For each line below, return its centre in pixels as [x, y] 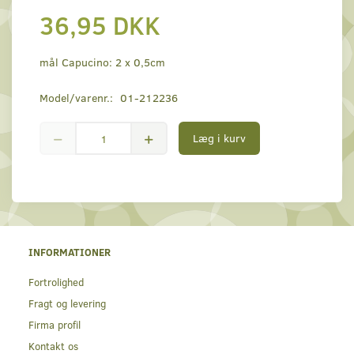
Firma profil [55, 325]
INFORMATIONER [70, 252]
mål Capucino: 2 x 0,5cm [102, 62]
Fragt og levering [67, 303]
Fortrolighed [56, 282]
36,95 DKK [100, 25]
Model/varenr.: [78, 98]
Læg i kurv [219, 138]
